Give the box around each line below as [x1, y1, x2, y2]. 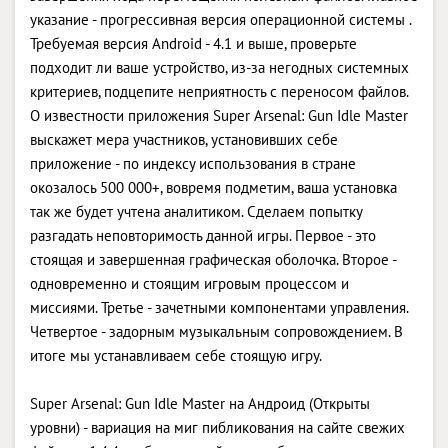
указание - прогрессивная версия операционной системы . [30, 9, 411, 29]
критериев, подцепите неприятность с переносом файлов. [30, 81, 408, 101]
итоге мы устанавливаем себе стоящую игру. [30, 345, 322, 365]
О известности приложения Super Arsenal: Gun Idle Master [30, 105, 408, 125]
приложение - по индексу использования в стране [30, 153, 356, 173]
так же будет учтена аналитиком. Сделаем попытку [30, 201, 362, 221]
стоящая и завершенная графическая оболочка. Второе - [30, 249, 396, 269]
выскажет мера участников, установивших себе [30, 129, 338, 149]
